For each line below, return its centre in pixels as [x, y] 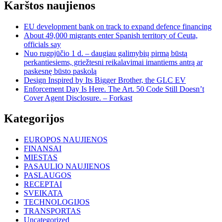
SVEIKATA [43, 193]
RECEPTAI [43, 184]
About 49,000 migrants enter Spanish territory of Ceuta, [111, 35]
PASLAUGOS [48, 175]
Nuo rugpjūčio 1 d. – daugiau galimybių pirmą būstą [106, 53]
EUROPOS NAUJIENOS [66, 140]
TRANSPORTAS [52, 211]
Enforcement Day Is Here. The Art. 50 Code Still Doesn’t [114, 89]
